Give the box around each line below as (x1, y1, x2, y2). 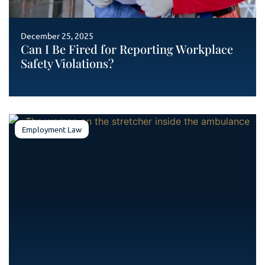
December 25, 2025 (21, 30, 93, 41)
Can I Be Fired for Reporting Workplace (21, 41, 233, 57)
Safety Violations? (21, 55, 114, 71)
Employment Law (22, 124, 82, 134)
